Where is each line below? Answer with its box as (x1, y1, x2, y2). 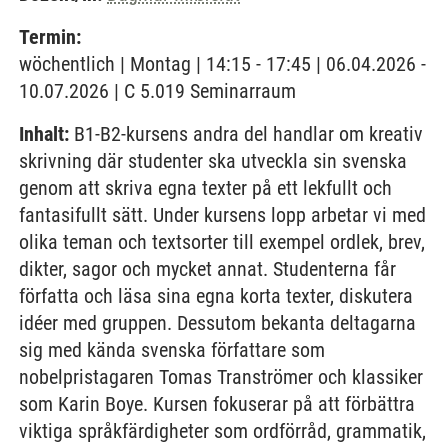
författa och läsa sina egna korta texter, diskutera (19, 284, 413, 308)
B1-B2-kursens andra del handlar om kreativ (69, 122, 423, 146)
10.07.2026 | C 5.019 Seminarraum (19, 79, 296, 103)
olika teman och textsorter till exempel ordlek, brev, (19, 230, 425, 254)
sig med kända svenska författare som (19, 338, 325, 362)
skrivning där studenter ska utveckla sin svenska (19, 149, 407, 173)
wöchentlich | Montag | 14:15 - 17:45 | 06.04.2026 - (19, 52, 426, 76)
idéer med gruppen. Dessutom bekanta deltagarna (19, 311, 416, 335)
